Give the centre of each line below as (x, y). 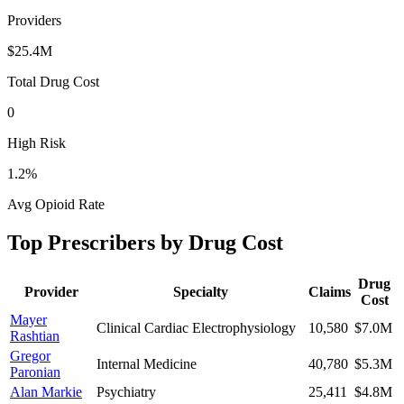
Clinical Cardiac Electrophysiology (196, 327)
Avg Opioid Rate (56, 204)
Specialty (201, 291)
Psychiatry (126, 391)
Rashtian (35, 335)
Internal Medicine (147, 363)
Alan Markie (46, 391)
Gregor (30, 355)
